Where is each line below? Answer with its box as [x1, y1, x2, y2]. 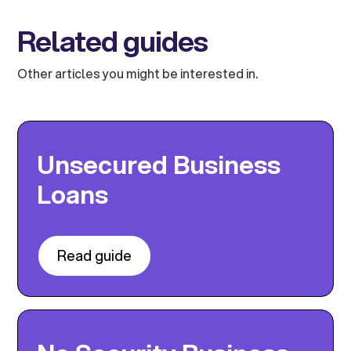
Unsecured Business [37, 147, 281, 183]
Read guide [57, 245, 132, 266]
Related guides [17, 20, 208, 62]
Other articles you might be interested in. [17, 64, 259, 83]
